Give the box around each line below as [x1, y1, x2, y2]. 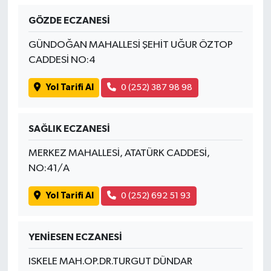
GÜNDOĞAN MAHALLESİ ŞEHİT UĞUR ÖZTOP [28, 39, 233, 50]
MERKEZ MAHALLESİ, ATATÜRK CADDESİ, [28, 148, 210, 158]
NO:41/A [28, 163, 70, 174]
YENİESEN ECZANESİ [28, 232, 122, 242]
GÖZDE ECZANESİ [28, 15, 110, 25]
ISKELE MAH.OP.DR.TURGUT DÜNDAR [28, 256, 192, 267]
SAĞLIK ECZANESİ [28, 123, 110, 134]
